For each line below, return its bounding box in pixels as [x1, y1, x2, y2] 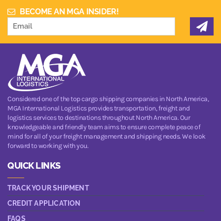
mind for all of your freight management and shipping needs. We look [7, 132, 206, 141]
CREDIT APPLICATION [7, 199, 81, 207]
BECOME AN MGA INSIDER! [18, 6, 119, 16]
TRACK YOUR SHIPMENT [7, 184, 89, 192]
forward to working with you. [7, 141, 88, 150]
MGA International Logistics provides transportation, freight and [7, 104, 189, 112]
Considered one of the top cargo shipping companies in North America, [7, 94, 209, 103]
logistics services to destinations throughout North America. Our [7, 113, 190, 122]
